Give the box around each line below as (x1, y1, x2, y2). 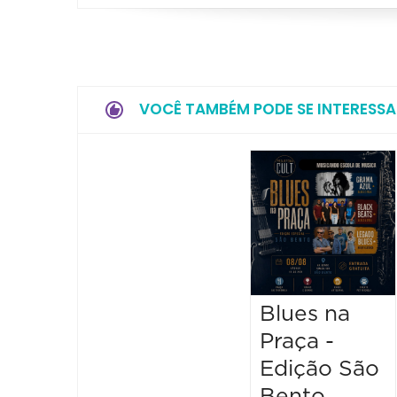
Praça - (260, 330, 335, 353)
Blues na (260, 302, 351, 325)
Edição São (260, 357, 380, 380)
